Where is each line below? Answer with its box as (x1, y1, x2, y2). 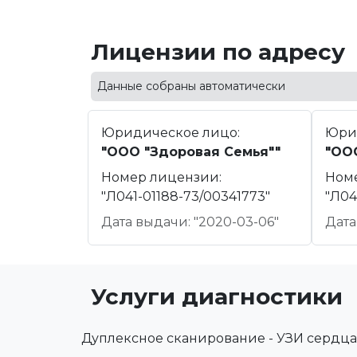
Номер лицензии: (101, 170, 222, 186)
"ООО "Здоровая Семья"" (101, 144, 280, 160)
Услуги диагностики (91, 283, 343, 311)
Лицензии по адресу (91, 38, 345, 66)
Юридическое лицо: (101, 125, 240, 141)
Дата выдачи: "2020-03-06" (101, 214, 279, 230)
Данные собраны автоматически (97, 79, 285, 94)
